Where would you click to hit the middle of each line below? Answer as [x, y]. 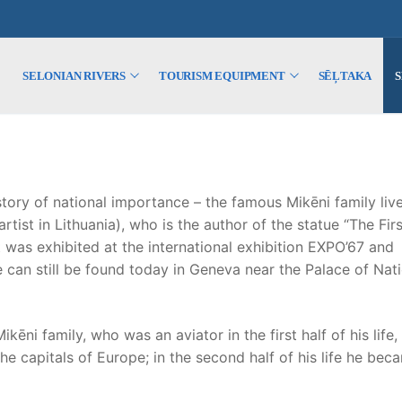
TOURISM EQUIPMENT [222, 75]
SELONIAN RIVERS [74, 75]
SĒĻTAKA [345, 75]
